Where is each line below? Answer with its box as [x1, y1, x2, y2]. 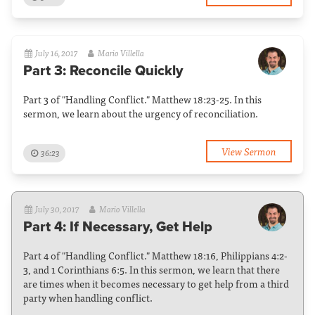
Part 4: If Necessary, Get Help [23, 219, 212, 236]
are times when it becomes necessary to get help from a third [23, 276, 289, 291]
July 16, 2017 [35, 46, 79, 60]
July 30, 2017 [35, 202, 80, 216]
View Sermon [221, 142, 276, 159]
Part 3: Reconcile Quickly [23, 63, 183, 79]
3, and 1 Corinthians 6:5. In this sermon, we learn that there [23, 262, 280, 277]
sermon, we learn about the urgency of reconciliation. [23, 105, 258, 121]
